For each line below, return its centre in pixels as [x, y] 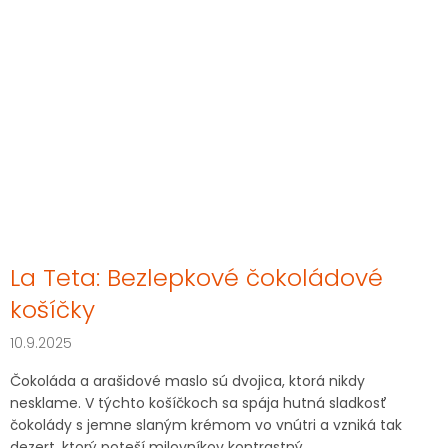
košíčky [52, 309]
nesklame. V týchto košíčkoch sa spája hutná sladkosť [198, 402]
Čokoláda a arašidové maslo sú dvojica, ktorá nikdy [187, 380]
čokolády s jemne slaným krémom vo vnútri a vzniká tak [206, 424]
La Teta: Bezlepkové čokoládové [196, 277]
